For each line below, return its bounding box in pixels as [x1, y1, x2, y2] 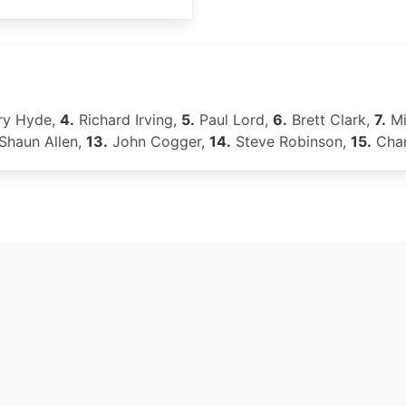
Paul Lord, [195, 111, 273, 129]
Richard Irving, [74, 111, 181, 129]
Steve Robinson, [231, 132, 351, 150]
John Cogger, [108, 132, 209, 150]
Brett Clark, [287, 111, 374, 129]
